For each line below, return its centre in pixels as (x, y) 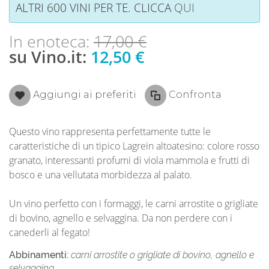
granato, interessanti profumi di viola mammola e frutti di (129, 160)
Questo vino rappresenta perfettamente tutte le (110, 131)
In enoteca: (51, 41)
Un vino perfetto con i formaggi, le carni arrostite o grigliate (134, 203)
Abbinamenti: (40, 255)
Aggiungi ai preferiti (85, 94)
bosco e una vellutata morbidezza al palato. (101, 174)
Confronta (195, 94)
